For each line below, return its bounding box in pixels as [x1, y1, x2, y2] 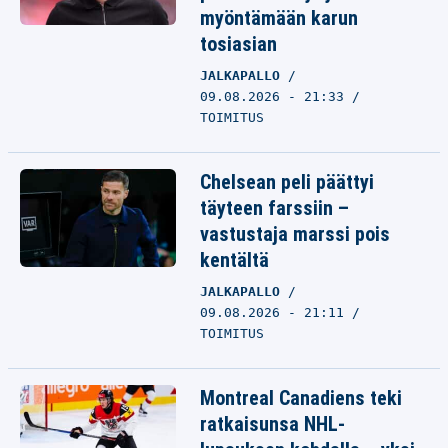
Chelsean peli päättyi [200, 170, 374, 194]
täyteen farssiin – [200, 196, 349, 220]
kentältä [200, 248, 269, 272]
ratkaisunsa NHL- [200, 412, 345, 436]
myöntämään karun [200, 6, 358, 30]
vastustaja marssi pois [200, 222, 390, 246]
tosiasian [200, 32, 277, 56]
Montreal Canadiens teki [200, 386, 402, 410]
